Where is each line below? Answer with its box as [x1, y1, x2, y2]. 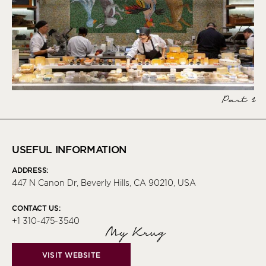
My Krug [103, 223, 163, 243]
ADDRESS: [12, 166, 49, 175]
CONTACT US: [12, 204, 61, 213]
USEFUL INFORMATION [12, 144, 126, 156]
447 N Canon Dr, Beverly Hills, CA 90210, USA [12, 178, 196, 188]
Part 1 [220, 93, 254, 109]
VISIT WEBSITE [42, 251, 101, 260]
